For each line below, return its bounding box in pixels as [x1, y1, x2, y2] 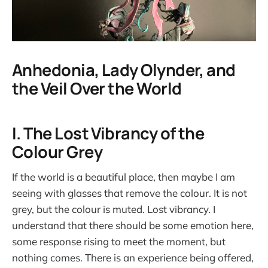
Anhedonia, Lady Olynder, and [12, 59, 236, 81]
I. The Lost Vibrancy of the [12, 121, 205, 144]
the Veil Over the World [12, 77, 182, 99]
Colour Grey [12, 140, 103, 163]
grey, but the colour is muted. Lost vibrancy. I [12, 203, 215, 216]
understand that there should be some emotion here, [12, 219, 254, 232]
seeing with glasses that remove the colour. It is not [12, 187, 247, 200]
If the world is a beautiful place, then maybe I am [12, 170, 235, 184]
